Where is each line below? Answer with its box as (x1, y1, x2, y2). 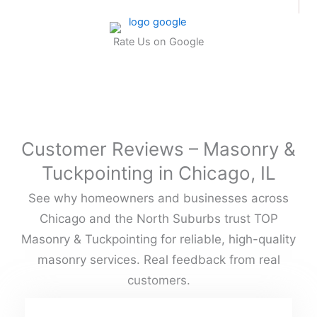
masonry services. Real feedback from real (37, 253, 280, 267)
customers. (127, 273, 190, 288)
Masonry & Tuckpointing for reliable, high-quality (21, 232, 296, 247)
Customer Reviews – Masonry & (21, 138, 296, 161)
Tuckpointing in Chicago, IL (41, 162, 276, 185)
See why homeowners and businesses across (28, 191, 289, 206)
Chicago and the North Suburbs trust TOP (39, 212, 278, 226)
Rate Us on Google (113, 35, 204, 49)
